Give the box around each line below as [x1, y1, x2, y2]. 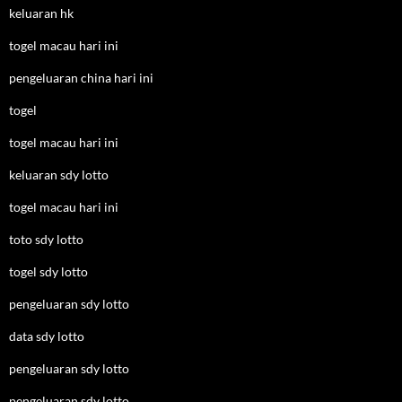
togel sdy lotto [9, 264, 88, 279]
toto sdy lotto [9, 232, 83, 247]
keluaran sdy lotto [9, 167, 109, 182]
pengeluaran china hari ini [9, 70, 153, 85]
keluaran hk [9, 5, 74, 21]
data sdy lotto [9, 328, 84, 344]
